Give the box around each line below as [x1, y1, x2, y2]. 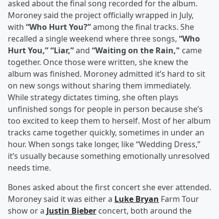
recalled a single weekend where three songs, [8, 33, 179, 44]
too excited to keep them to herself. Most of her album [8, 115, 211, 126]
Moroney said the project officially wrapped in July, [8, 10, 194, 21]
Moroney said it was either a [8, 194, 114, 204]
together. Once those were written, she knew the [8, 57, 188, 67]
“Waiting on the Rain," [92, 45, 180, 56]
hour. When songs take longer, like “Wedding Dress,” [8, 139, 200, 150]
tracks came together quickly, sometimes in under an [8, 127, 204, 138]
